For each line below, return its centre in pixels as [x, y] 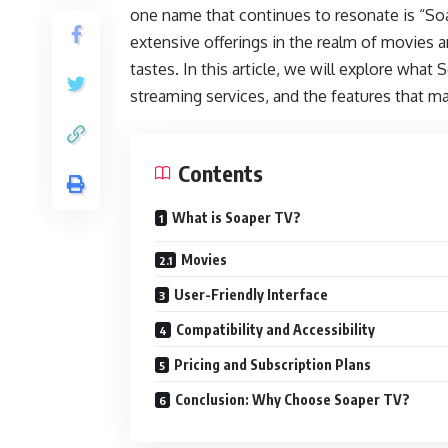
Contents [220, 173]
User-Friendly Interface [251, 294]
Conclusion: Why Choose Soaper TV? [292, 399]
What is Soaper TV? [236, 217]
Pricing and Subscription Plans [272, 364]
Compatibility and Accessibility [275, 329]
